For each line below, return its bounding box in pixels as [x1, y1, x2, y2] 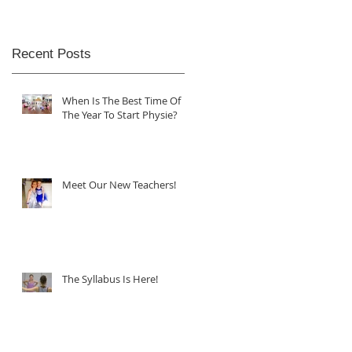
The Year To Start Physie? [62, 107, 178, 122]
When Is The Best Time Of [62, 93, 181, 108]
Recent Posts [12, 46, 91, 61]
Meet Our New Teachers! [62, 177, 176, 192]
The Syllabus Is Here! [62, 271, 158, 286]
